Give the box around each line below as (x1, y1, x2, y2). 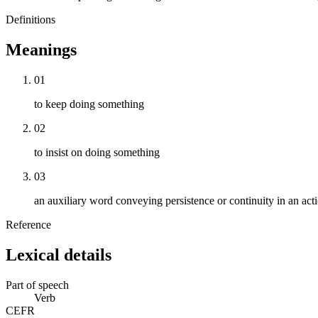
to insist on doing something (34, 146, 160, 159)
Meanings (6, 40, 77, 60)
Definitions (6, 13, 55, 26)
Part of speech (6, 278, 69, 291)
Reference (6, 219, 51, 231)
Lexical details (6, 245, 111, 264)
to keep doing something (34, 98, 144, 111)
